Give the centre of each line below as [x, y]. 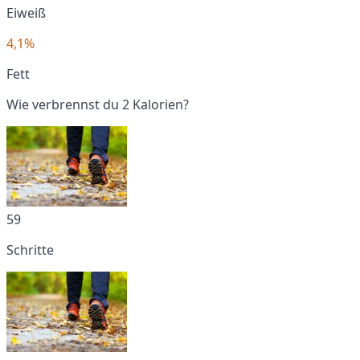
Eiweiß [26, 12]
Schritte [30, 250]
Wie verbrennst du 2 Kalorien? [98, 104]
